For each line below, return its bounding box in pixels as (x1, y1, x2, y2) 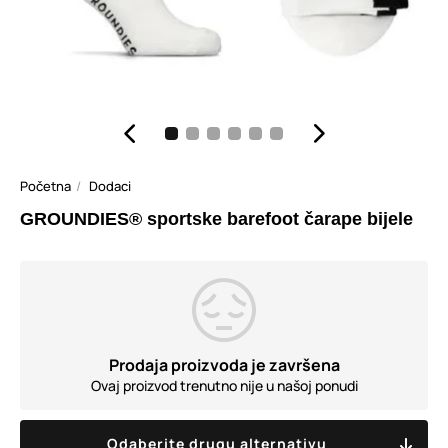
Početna (20, 177, 71, 195)
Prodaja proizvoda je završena (108, 354, 340, 376)
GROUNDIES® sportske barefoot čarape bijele (20, 209, 413, 229)
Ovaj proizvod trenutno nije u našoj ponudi (90, 376, 358, 395)
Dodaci (89, 177, 131, 195)
